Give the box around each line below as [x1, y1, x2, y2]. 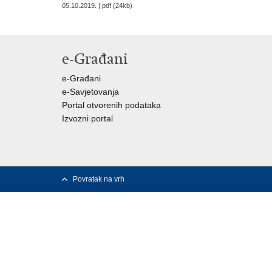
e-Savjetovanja [62, 87, 119, 97]
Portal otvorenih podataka [62, 100, 161, 110]
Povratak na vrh [73, 175, 124, 183]
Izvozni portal [62, 114, 113, 123]
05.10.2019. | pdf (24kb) [62, 2, 132, 9]
